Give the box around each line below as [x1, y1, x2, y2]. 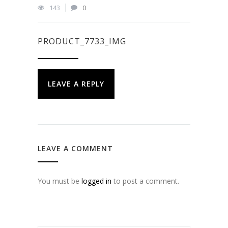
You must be [38, 176, 81, 186]
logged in [81, 176, 111, 186]
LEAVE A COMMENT [38, 144, 113, 153]
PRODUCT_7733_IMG [38, 36, 126, 47]
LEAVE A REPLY [48, 79, 104, 89]
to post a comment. [111, 176, 179, 186]
